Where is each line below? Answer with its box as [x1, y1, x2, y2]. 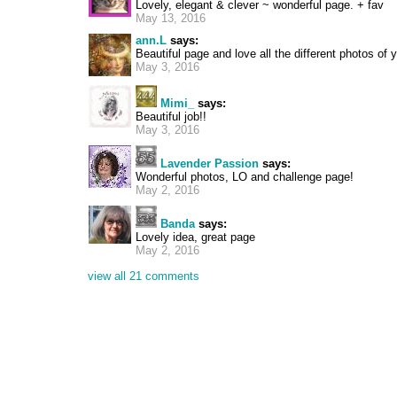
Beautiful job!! [136, 110, 206, 123]
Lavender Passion [160, 157, 259, 170]
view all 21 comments [88, 269, 199, 283]
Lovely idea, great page [136, 230, 255, 244]
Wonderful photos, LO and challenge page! [136, 170, 354, 183]
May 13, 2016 [136, 12, 206, 25]
